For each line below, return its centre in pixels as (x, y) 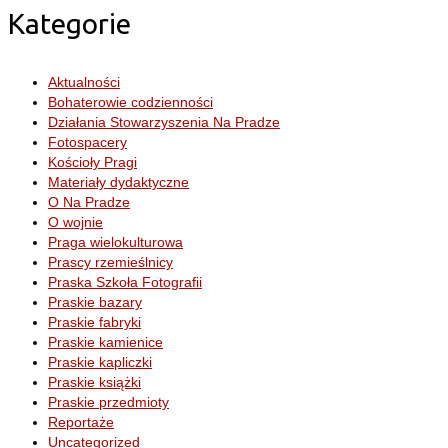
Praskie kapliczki (100, 361)
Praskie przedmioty (108, 401)
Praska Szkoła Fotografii (125, 281)
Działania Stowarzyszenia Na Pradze (164, 121)
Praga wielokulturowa (115, 241)
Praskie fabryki (94, 321)
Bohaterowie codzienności (130, 101)
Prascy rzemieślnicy (110, 261)
